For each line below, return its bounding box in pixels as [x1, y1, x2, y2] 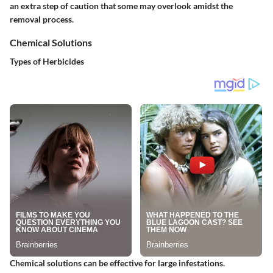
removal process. [10, 13, 74, 24]
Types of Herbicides [10, 56, 84, 67]
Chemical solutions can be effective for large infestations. [10, 258, 225, 269]
